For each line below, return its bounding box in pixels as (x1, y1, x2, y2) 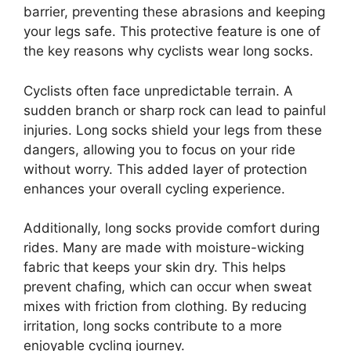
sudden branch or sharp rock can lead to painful (24, 102, 326, 118)
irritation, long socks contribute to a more (24, 318, 282, 334)
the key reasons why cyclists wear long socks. (24, 43, 313, 59)
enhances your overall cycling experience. (24, 180, 285, 197)
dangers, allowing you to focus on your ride (24, 141, 295, 157)
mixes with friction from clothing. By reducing (24, 299, 306, 314)
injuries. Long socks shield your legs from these (24, 121, 322, 138)
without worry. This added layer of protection (24, 161, 307, 177)
